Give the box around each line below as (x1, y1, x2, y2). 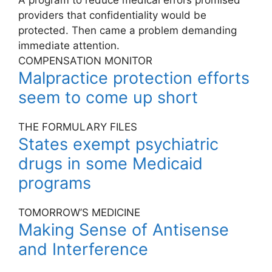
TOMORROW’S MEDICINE (18, 206, 140, 219)
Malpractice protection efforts (18, 68, 250, 89)
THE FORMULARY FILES (18, 121, 137, 134)
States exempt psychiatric (18, 134, 219, 155)
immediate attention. (18, 39, 120, 52)
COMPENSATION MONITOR (18, 55, 152, 67)
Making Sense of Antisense (18, 220, 229, 240)
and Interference (18, 239, 148, 260)
